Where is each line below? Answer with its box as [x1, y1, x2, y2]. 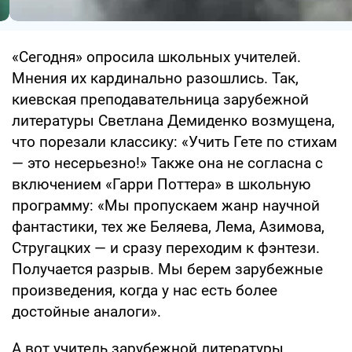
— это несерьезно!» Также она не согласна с [12, 153, 323, 172]
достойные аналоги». [12, 302, 161, 321]
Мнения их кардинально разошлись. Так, [12, 68, 299, 87]
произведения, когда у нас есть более [12, 280, 277, 299]
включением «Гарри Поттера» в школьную [12, 174, 311, 193]
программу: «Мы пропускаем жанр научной [12, 196, 320, 214]
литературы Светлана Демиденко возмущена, [12, 111, 335, 130]
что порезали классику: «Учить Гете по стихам [12, 132, 337, 151]
